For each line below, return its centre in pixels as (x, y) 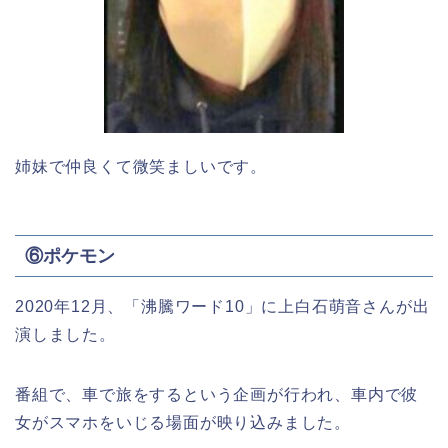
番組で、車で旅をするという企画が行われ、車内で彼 (217, 395)
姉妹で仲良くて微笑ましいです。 (141, 167)
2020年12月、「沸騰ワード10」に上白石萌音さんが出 (222, 307)
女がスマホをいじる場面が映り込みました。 (183, 423)
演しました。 (65, 335)
